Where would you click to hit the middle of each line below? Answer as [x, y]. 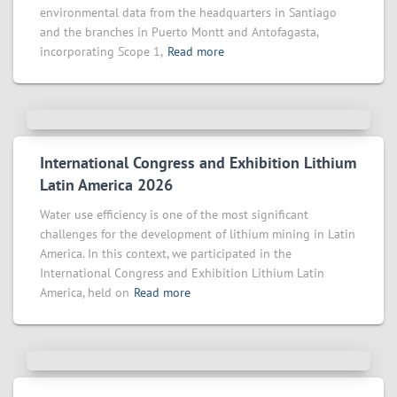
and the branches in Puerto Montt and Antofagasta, [179, 32]
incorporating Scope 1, [101, 51]
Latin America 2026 [106, 185]
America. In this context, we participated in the [166, 253]
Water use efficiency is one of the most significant [174, 214]
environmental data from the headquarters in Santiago [188, 12]
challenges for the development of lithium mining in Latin [198, 234]
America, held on [85, 292]
